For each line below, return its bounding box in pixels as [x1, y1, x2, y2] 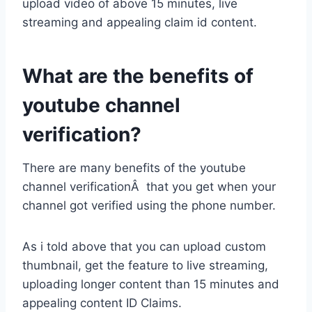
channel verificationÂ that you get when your [22, 180, 276, 194]
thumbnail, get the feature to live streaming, [22, 258, 268, 273]
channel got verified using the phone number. [22, 198, 276, 213]
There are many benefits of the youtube [22, 161, 246, 175]
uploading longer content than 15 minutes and [22, 277, 279, 292]
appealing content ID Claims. [22, 296, 182, 311]
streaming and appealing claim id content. [22, 15, 257, 30]
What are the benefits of [22, 64, 253, 88]
